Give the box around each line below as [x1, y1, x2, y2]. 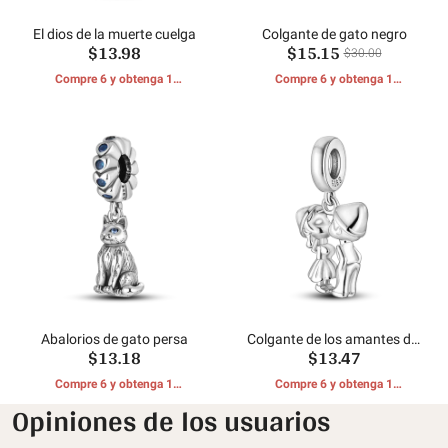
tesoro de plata [287, 347, 381, 364]
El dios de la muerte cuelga [32, 26, 196, 43]
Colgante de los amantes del [247, 331, 421, 348]
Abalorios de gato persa [40, 331, 188, 348]
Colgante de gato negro [261, 26, 407, 43]
